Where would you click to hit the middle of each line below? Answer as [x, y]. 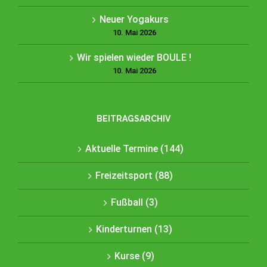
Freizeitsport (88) [134, 176]
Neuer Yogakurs [134, 19]
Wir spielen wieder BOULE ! [134, 58]
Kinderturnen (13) [134, 229]
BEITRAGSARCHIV [133, 119]
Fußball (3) [134, 202]
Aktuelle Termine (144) [134, 149]
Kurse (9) [134, 256]
